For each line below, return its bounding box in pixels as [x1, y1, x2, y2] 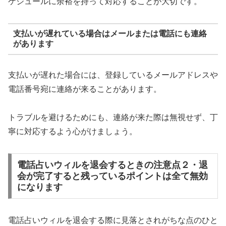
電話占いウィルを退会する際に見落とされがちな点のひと [8, 215, 218, 224]
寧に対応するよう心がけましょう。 [8, 127, 137, 136]
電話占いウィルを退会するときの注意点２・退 [17, 159, 208, 170]
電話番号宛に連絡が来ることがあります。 [8, 84, 161, 93]
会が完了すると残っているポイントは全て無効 [17, 171, 208, 181]
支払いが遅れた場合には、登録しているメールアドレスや [8, 70, 218, 79]
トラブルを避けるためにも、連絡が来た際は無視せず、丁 [8, 113, 218, 122]
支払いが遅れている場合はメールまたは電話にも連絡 [13, 29, 207, 38]
